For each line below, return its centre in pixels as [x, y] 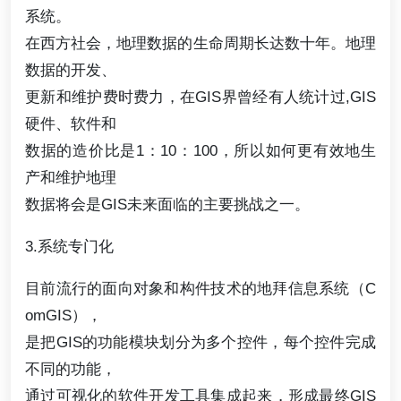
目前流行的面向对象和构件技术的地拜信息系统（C [200, 289]
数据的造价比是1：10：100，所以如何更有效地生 [200, 150]
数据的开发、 [71, 69]
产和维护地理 [71, 177]
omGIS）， [64, 316]
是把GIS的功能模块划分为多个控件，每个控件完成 [200, 342]
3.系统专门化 [69, 247]
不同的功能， [71, 369]
